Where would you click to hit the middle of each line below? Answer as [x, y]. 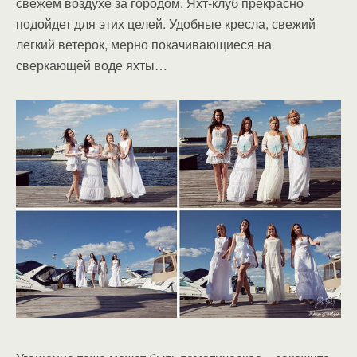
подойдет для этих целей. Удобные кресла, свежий [166, 24]
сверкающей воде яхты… [92, 65]
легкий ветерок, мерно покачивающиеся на [144, 44]
